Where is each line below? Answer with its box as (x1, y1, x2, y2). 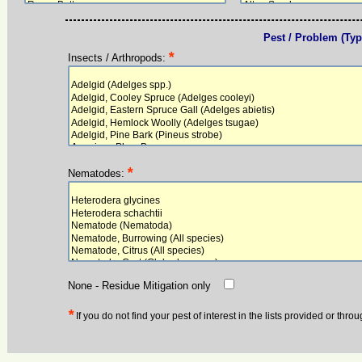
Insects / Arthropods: (67, 52, 166, 64)
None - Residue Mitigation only (67, 280, 211, 292)
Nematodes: (67, 167, 124, 179)
